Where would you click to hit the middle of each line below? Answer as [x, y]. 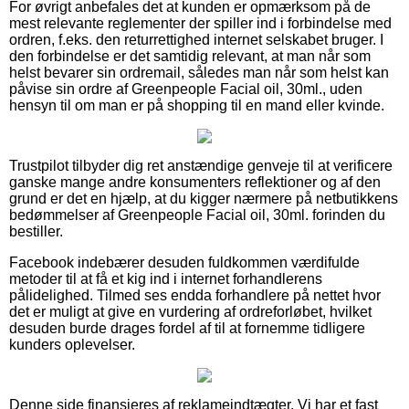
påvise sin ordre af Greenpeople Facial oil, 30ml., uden [186, 89]
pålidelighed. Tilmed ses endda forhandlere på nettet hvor [195, 295]
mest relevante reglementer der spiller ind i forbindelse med [200, 23]
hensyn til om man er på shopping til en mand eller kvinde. [197, 105]
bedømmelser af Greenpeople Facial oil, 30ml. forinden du [197, 215]
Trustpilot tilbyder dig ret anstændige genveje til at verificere [201, 165]
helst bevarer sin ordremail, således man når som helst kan [199, 72]
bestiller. [36, 231]
